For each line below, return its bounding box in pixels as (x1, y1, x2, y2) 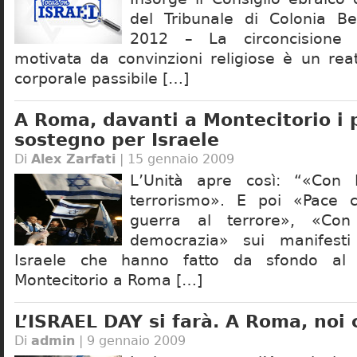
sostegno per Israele (14, 129, 219, 150)
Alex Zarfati (31, 151, 116, 167)
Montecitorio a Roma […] (14, 271, 202, 289)
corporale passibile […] (14, 69, 189, 88)
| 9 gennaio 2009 (75, 333, 186, 348)
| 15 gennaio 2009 (116, 151, 234, 167)
